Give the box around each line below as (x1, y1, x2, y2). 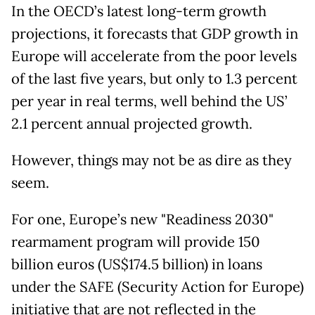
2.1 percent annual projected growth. (11, 115, 252, 134)
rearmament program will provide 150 (11, 233, 260, 252)
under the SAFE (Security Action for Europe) (11, 278, 304, 297)
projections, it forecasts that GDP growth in (11, 25, 298, 44)
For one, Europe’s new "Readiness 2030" (11, 210, 274, 229)
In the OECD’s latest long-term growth (11, 2, 266, 21)
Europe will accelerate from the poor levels (11, 47, 297, 66)
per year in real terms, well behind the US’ (11, 92, 288, 111)
